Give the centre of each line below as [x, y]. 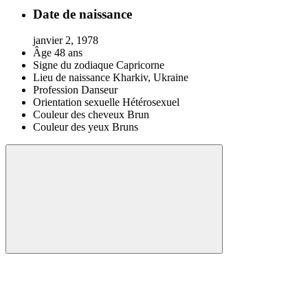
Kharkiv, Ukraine [151, 78]
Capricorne [140, 65]
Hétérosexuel [151, 102]
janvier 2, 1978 [66, 41]
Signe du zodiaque [73, 65]
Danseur [99, 90]
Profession [56, 90]
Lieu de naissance [71, 78]
